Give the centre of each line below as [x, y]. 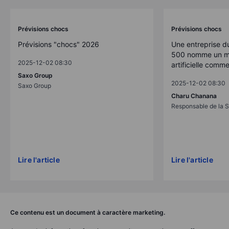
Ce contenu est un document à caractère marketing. [88, 213]
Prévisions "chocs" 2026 [59, 44]
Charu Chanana [194, 96]
